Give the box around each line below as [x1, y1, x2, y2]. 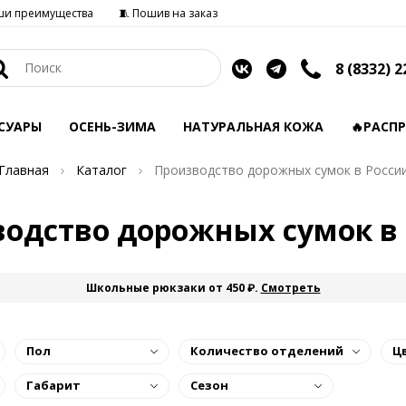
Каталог [75, 161, 127, 179]
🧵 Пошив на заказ [119, 5, 217, 21]
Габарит [26, 377, 81, 393]
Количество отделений [190, 343, 343, 359]
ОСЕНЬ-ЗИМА [69, 118, 156, 135]
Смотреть [260, 280, 321, 295]
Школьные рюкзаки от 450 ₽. [85, 280, 261, 295]
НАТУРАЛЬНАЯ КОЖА [183, 118, 324, 135]
